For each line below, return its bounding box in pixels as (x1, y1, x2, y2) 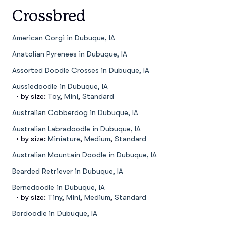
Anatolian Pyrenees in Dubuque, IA (12, 50, 127, 59)
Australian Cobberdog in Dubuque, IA (12, 108, 138, 117)
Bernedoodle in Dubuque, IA (12, 183, 105, 192)
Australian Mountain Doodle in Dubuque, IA (12, 151, 157, 159)
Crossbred (12, 7, 86, 25)
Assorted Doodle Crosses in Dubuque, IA (12, 66, 149, 75)
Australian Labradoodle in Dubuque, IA (12, 125, 141, 133)
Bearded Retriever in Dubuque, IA (12, 167, 123, 176)
